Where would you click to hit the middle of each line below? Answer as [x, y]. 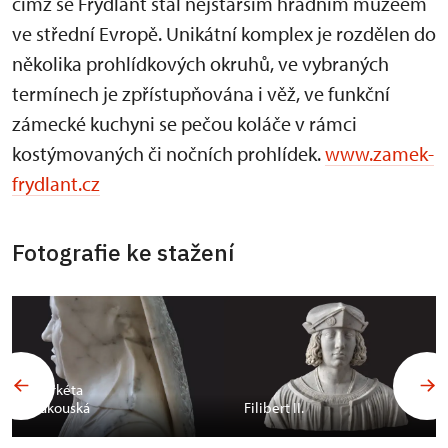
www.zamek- [379, 153]
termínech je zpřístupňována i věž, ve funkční [201, 93]
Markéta [57, 390]
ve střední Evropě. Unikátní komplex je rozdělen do [224, 33]
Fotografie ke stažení [123, 252]
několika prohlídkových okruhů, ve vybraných [200, 63]
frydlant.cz [56, 183]
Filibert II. [274, 408]
